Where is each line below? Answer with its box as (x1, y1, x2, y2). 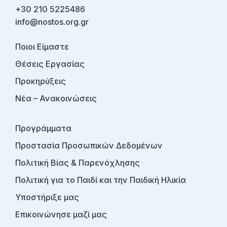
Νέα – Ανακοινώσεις (15, 93, 97, 103)
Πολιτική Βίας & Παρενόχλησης (15, 157, 140, 168)
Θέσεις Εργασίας (15, 58, 85, 69)
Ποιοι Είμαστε (15, 41, 69, 52)
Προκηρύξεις (15, 75, 66, 86)
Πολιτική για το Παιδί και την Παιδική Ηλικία (15, 174, 186, 185)
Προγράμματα (15, 123, 71, 133)
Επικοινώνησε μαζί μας (15, 209, 107, 219)
